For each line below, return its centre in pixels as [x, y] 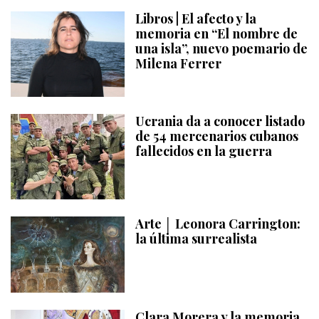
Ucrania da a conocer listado [220, 121]
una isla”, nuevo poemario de [221, 49]
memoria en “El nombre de [216, 34]
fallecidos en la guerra [204, 151]
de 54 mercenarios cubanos [217, 136]
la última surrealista [196, 239]
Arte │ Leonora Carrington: [218, 224]
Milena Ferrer [178, 64]
